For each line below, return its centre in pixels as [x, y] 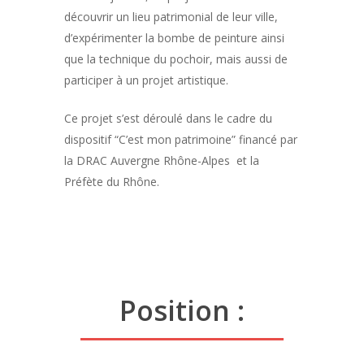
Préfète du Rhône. [112, 182]
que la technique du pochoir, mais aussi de [176, 59]
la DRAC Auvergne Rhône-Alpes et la [162, 160]
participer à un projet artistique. [146, 80]
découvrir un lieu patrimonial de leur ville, [171, 17]
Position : [182, 310]
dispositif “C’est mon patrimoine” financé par [181, 139]
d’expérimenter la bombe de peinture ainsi [174, 38]
